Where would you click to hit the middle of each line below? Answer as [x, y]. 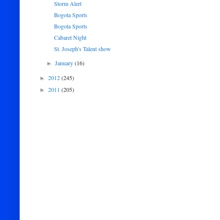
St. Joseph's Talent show [82, 49]
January [65, 63]
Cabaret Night [70, 37]
